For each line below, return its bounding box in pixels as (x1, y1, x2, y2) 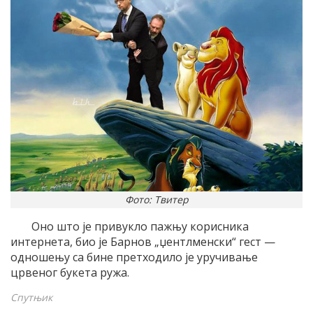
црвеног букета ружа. (10, 265, 129, 281)
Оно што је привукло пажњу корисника (31, 219, 249, 235)
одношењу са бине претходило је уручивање (10, 249, 258, 265)
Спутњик (10, 291, 52, 305)
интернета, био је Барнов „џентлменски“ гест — (10, 234, 275, 250)
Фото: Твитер (124, 193, 189, 207)
